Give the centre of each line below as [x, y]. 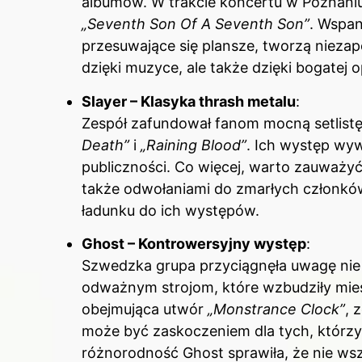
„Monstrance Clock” [276, 309]
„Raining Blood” [194, 145]
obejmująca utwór [145, 309]
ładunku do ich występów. [170, 210]
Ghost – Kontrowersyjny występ [194, 244]
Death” [105, 145]
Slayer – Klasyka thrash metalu [189, 101]
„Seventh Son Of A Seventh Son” [196, 24]
